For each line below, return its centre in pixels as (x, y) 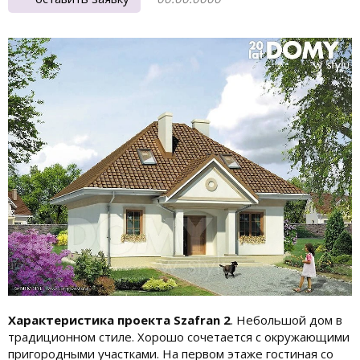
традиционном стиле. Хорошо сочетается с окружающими (179, 336)
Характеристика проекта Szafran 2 (119, 319)
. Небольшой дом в (286, 319)
